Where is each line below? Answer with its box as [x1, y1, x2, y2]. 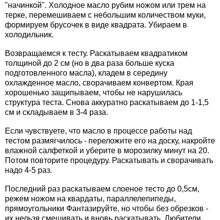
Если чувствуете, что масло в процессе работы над [5, 127, 192, 136]
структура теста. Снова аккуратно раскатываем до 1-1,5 [5, 98, 209, 107]
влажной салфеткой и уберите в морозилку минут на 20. [5, 146, 209, 155]
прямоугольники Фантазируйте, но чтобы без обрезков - [5, 204, 208, 213]
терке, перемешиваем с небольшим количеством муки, [5, 11, 206, 20]
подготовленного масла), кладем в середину [5, 69, 167, 78]
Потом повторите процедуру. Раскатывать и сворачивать [5, 156, 213, 165]
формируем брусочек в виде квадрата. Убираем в [5, 21, 187, 29]
